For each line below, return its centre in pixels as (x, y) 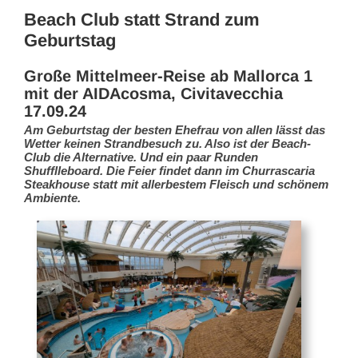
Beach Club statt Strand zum (142, 20)
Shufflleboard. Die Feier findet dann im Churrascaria (169, 171)
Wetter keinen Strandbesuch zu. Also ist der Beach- (167, 144)
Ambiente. (52, 198)
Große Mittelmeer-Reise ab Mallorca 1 (168, 76)
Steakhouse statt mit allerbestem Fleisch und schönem (176, 185)
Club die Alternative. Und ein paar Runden (141, 157)
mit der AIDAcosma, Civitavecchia (153, 94)
